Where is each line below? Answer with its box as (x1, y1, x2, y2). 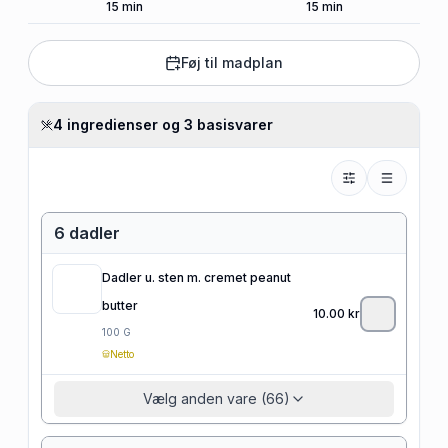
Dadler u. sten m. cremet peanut (102, 269, 291, 285)
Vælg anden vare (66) (142, 389, 290, 407)
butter (102, 297, 138, 313)
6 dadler (54, 222, 120, 243)
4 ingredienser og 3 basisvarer (53, 115, 273, 133)
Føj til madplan (181, 53, 283, 71)
